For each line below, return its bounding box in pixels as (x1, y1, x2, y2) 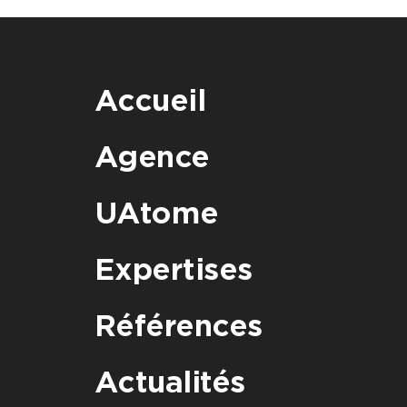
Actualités (94, 364, 245, 401)
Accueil (94, 83, 205, 119)
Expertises (94, 252, 253, 288)
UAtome (94, 195, 219, 232)
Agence (94, 139, 210, 175)
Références (94, 308, 263, 344)
